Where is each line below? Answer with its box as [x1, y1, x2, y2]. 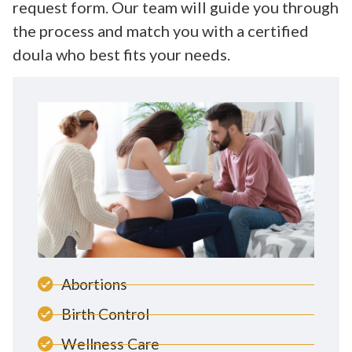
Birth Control [61, 305, 149, 324]
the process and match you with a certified [13, 21, 309, 41]
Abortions [61, 275, 127, 294]
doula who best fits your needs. [13, 45, 230, 64]
